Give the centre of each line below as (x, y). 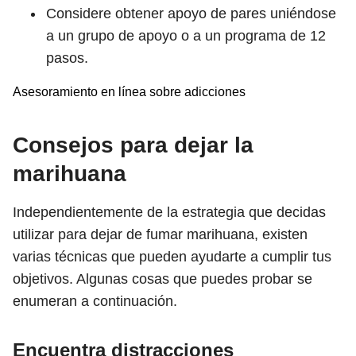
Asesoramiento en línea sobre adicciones (129, 92)
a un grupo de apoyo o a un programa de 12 (186, 36)
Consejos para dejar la (133, 145)
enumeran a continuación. (95, 301)
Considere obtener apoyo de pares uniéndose (191, 14)
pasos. (67, 58)
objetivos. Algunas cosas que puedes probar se (163, 279)
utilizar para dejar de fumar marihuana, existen (160, 234)
